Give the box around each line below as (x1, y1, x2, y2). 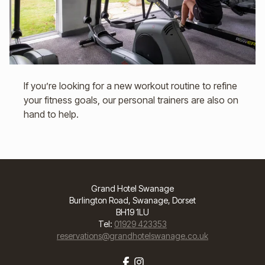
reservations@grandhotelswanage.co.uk (57, 231, 208, 241)
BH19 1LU (116, 207, 149, 218)
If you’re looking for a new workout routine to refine (24, 80, 237, 92)
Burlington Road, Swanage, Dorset (69, 195, 196, 206)
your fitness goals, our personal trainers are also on (24, 94, 238, 106)
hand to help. (24, 108, 79, 121)
